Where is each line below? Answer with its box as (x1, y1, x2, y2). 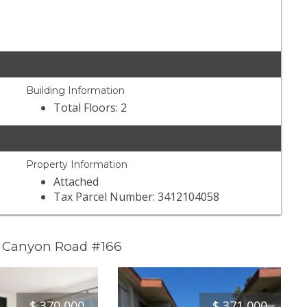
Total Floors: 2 (53, 100, 127, 116)
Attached (53, 174, 99, 190)
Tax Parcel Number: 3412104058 (53, 189, 220, 205)
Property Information (26, 158, 128, 171)
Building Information (26, 84, 125, 97)
